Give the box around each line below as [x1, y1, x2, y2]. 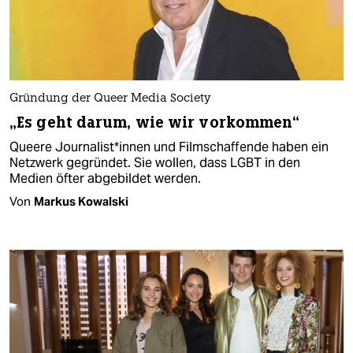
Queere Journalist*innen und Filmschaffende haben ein [9, 139, 329, 156]
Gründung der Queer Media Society [9, 93, 210, 106]
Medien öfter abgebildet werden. [9, 170, 201, 188]
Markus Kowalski [34, 194, 128, 210]
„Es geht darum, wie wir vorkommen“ [9, 113, 300, 133]
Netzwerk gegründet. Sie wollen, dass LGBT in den [9, 154, 300, 172]
